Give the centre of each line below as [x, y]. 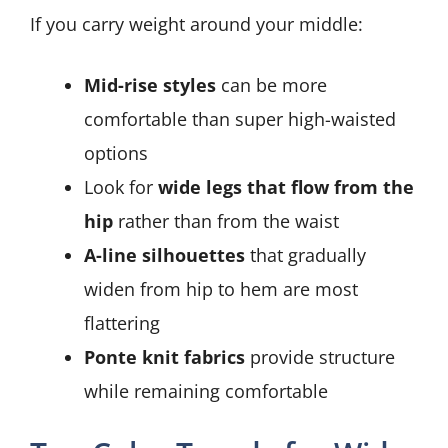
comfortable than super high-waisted [240, 119]
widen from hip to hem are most [221, 289]
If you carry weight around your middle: [196, 24]
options [116, 153]
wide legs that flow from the [286, 187]
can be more [271, 85]
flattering [122, 323]
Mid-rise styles [150, 85]
